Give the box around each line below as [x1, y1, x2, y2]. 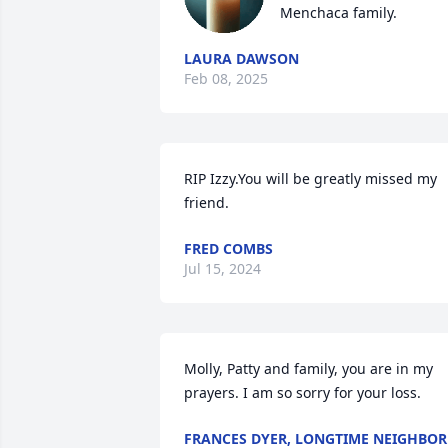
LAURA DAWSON [184, 49, 299, 68]
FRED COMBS [184, 239, 273, 258]
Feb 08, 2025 [184, 69, 268, 88]
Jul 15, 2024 [184, 259, 261, 278]
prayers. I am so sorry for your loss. [184, 383, 421, 402]
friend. [184, 193, 229, 212]
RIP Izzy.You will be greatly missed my [184, 169, 437, 188]
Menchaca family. [280, 3, 397, 22]
